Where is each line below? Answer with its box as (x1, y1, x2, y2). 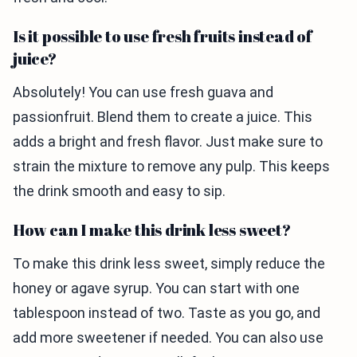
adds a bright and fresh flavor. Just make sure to (13, 132, 323, 150)
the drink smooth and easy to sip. (13, 182, 226, 199)
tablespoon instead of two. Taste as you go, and (13, 304, 320, 321)
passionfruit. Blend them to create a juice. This (13, 108, 312, 125)
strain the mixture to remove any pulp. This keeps (13, 157, 330, 175)
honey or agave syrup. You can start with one (13, 279, 300, 296)
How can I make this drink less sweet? (13, 218, 291, 241)
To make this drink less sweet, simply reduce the (13, 254, 325, 272)
